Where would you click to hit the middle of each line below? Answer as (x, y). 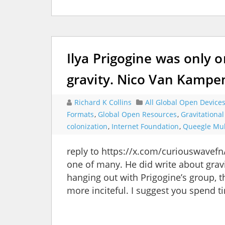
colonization (87, 127)
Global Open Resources (137, 115)
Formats (80, 115)
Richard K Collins (104, 102)
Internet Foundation (145, 127)
